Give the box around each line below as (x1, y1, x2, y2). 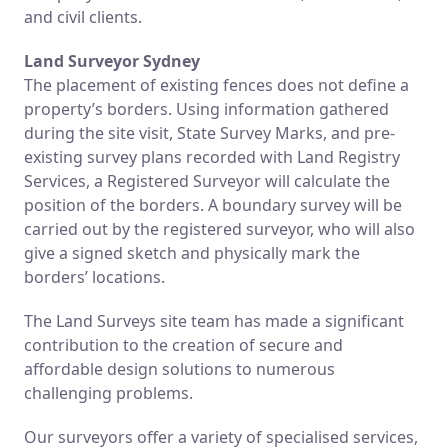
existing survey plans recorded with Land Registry (24, 145, 400, 168)
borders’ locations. (24, 265, 165, 288)
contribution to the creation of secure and (24, 333, 343, 356)
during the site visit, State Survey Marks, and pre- (24, 121, 395, 144)
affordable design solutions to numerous (24, 357, 335, 380)
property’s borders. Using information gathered (24, 97, 389, 120)
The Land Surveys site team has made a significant (24, 309, 404, 332)
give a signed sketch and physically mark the (24, 241, 360, 264)
